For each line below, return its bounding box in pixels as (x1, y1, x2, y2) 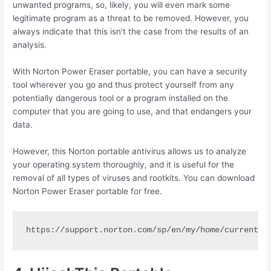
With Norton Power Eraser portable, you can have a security (13, 66, 248, 76)
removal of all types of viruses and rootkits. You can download (13, 172, 255, 183)
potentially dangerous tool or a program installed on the (13, 93, 229, 103)
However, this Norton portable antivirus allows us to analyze (13, 146, 247, 156)
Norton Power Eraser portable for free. (13, 186, 163, 196)
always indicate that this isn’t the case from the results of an (13, 26, 249, 36)
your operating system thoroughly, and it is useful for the (13, 159, 235, 169)
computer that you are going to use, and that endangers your (13, 106, 252, 116)
